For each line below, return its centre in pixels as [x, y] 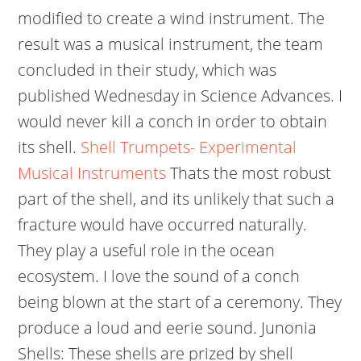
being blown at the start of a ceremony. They [180, 302]
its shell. [50, 147]
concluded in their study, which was [147, 70]
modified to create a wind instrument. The [172, 18]
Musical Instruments [92, 173]
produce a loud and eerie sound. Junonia [168, 328]
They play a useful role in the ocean [147, 250]
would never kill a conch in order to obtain [173, 121]
